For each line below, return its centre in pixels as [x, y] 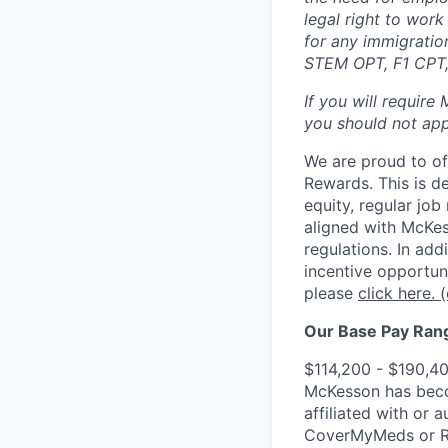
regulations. [348, 248]
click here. [396, 292]
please [331, 292]
